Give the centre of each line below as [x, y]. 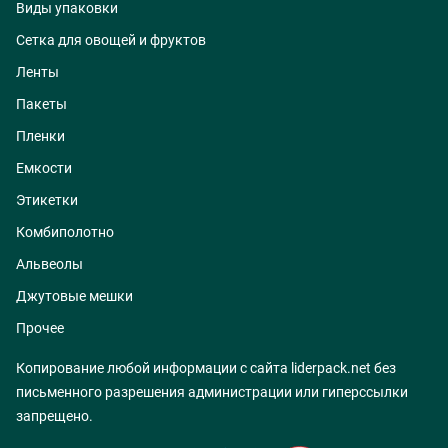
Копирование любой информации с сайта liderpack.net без [206, 368]
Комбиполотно [65, 232]
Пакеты [41, 104]
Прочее [40, 328]
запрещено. [54, 416]
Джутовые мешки [74, 296]
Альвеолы [49, 264]
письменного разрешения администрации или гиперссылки [212, 392]
